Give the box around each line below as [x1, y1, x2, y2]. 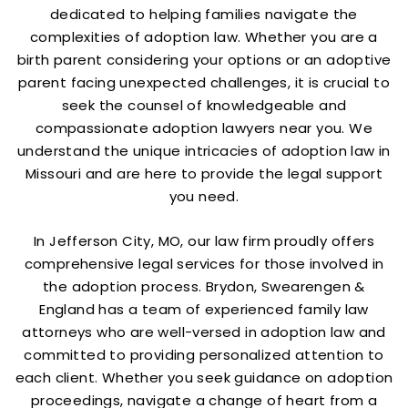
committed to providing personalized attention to [24, 345, 384, 364]
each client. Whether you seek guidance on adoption [15, 368, 393, 387]
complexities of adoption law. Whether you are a [30, 27, 378, 46]
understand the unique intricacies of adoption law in [17, 141, 391, 160]
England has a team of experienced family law [39, 300, 369, 319]
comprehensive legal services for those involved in [24, 254, 384, 273]
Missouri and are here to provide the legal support [25, 164, 382, 183]
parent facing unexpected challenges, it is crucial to [17, 73, 391, 92]
